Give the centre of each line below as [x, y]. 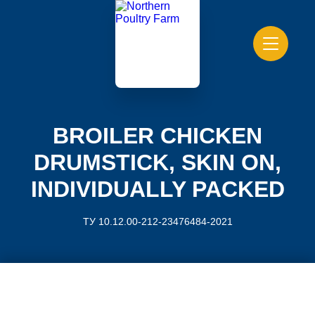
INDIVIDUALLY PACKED [157, 189]
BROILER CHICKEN [157, 136]
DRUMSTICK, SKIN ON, [157, 162]
